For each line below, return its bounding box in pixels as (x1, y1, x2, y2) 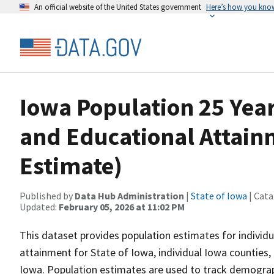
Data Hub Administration (75, 190, 184, 202)
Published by (20, 190, 75, 202)
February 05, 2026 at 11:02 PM (59, 201, 185, 213)
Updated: (20, 201, 59, 213)
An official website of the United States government (34, 2, 201, 12)
